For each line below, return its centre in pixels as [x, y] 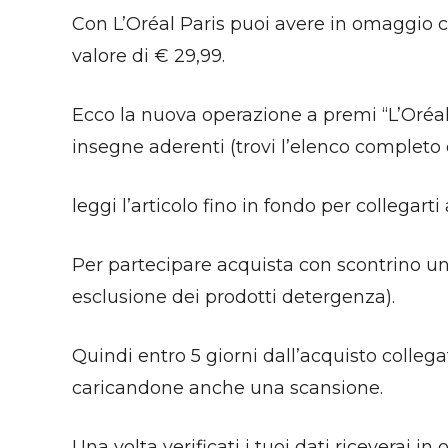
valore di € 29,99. [148, 56]
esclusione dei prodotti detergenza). [233, 297]
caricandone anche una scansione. [227, 388]
